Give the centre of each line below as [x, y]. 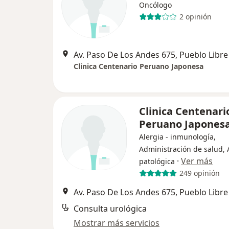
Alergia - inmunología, [177, 136]
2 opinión [195, 17]
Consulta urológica [110, 208]
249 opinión [199, 173]
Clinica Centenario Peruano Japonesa [139, 66]
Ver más [197, 161]
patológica [157, 161]
